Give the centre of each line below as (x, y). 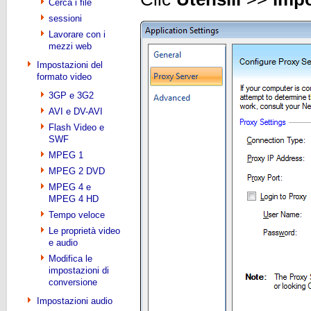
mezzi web (70, 46)
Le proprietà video (84, 231)
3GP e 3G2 (71, 95)
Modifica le (70, 259)
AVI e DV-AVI (76, 111)
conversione (73, 282)
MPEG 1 (66, 155)
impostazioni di (79, 270)
